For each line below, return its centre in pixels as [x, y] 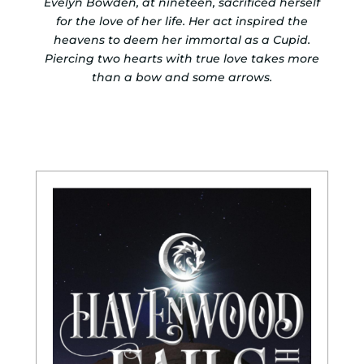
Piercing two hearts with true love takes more [182, 59]
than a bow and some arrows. [182, 78]
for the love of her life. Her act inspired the [182, 22]
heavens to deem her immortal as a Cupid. [182, 40]
